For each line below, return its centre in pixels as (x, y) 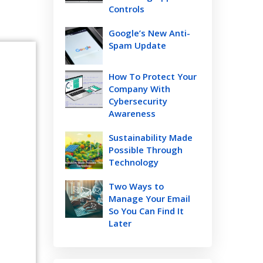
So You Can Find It (146, 211)
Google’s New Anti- (149, 33)
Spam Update (137, 45)
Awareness (132, 113)
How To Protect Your (153, 76)
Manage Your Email (149, 198)
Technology (134, 162)
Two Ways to (136, 186)
